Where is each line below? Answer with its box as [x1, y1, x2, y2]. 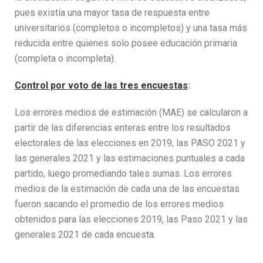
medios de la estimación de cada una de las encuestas [15, 183, 240, 194]
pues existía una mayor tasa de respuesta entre [15, 6, 210, 18]
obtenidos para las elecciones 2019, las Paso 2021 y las [15, 213, 248, 225]
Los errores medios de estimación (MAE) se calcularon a [15, 106, 248, 118]
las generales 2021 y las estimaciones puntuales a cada [15, 152, 245, 164]
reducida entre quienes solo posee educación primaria [15, 37, 237, 49]
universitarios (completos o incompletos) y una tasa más [15, 22, 247, 33]
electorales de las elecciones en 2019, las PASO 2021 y [15, 137, 245, 149]
